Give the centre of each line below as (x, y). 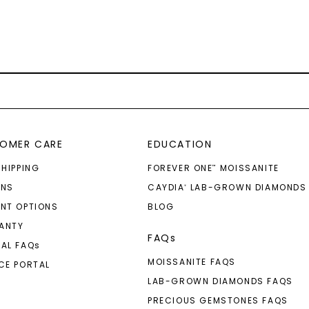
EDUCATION (180, 144)
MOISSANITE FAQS (191, 262)
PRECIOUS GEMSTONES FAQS (218, 300)
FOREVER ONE (180, 168)
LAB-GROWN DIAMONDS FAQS (220, 281)
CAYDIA (166, 187)
